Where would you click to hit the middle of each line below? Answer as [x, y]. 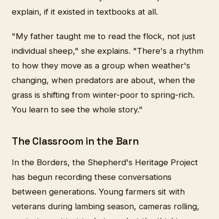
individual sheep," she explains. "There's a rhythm [108, 51]
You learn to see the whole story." [77, 109]
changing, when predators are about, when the [103, 80]
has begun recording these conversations [92, 177]
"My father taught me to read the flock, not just [104, 36]
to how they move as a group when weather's [101, 65]
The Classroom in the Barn [75, 141]
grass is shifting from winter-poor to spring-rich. [103, 95]
